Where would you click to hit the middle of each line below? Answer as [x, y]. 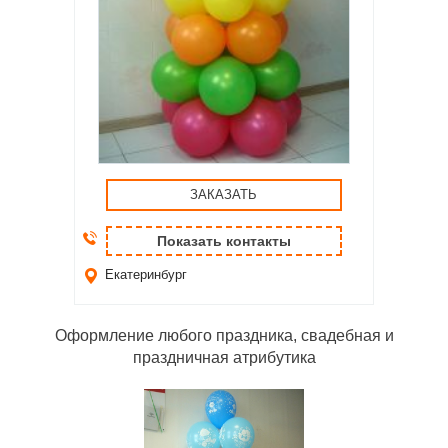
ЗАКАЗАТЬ [224, 194]
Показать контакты [223, 240]
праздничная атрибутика [224, 357]
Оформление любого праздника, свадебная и [224, 335]
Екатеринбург [146, 274]
